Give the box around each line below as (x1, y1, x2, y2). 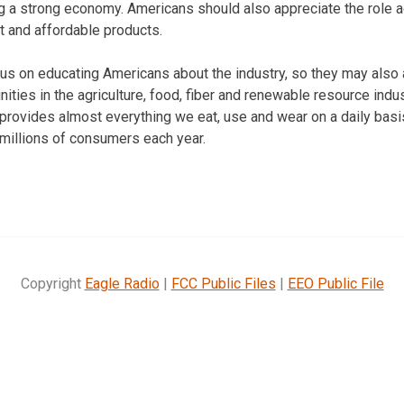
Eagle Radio (84, 274, 160, 292)
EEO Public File (287, 274, 384, 292)
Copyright (20, 274, 85, 292)
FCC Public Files (170, 274, 276, 292)
